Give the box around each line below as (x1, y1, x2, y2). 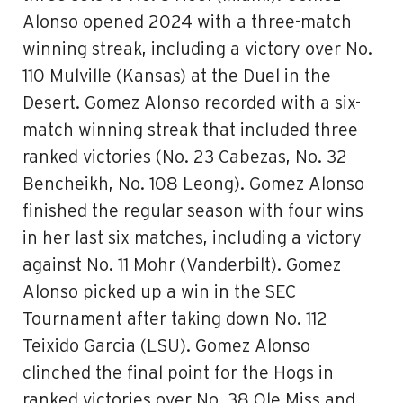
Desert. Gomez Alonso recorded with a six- (22, 94, 361, 112)
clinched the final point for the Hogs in (22, 364, 334, 382)
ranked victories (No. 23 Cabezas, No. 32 (22, 148, 347, 166)
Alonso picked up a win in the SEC (22, 283, 296, 301)
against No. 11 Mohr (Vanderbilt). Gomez (22, 256, 341, 274)
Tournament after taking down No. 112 (22, 310, 327, 328)
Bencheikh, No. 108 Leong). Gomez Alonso (22, 175, 364, 193)
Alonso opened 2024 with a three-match (22, 13, 352, 31)
